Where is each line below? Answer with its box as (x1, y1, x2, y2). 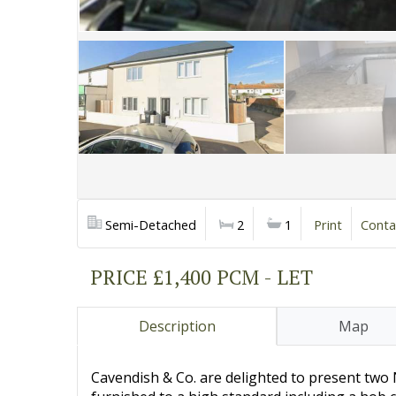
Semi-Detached (105, 216, 196, 233)
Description (138, 316, 216, 336)
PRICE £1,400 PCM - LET (90, 263, 313, 290)
